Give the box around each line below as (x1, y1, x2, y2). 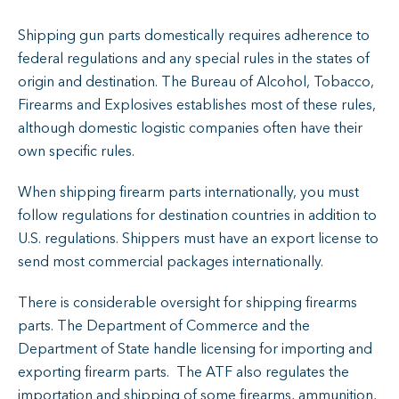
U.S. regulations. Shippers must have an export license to (18, 228, 379, 248)
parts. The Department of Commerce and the (18, 315, 310, 336)
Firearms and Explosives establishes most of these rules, (18, 94, 376, 115)
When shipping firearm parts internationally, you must (18, 182, 359, 202)
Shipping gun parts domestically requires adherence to (18, 25, 370, 45)
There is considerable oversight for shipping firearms (18, 292, 357, 313)
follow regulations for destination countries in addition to (18, 205, 377, 225)
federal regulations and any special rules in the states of (18, 48, 370, 69)
